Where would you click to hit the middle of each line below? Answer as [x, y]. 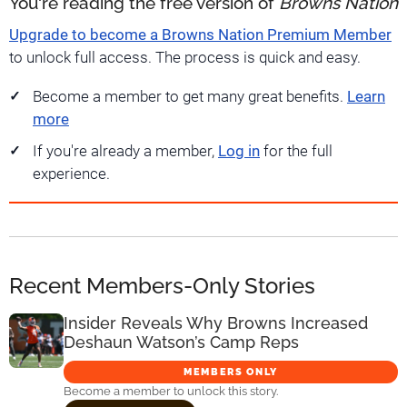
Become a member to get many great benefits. [190, 97]
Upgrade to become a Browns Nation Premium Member [200, 35]
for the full [296, 152]
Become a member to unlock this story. [171, 391]
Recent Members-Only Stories [162, 285]
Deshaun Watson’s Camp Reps [181, 342]
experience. [71, 174]
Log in [239, 152]
